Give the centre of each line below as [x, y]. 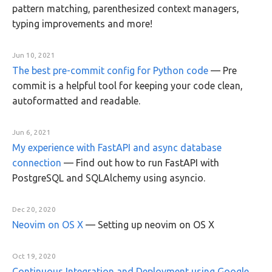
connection [37, 163]
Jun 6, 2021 [32, 132]
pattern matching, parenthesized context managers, [126, 8]
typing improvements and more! [82, 24]
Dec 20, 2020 [34, 209]
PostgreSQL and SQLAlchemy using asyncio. [109, 178]
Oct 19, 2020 [34, 256]
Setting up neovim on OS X [156, 225]
